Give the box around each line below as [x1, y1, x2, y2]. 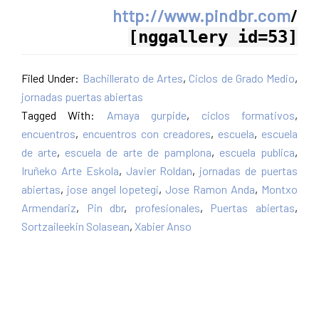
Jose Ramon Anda [165, 182, 255, 197]
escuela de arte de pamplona [65, 145, 211, 159]
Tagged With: [21, 108, 107, 122]
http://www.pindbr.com [113, 5, 291, 26]
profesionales [134, 201, 200, 215]
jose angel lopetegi [67, 182, 159, 197]
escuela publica [219, 145, 295, 159]
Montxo [261, 182, 298, 197]
